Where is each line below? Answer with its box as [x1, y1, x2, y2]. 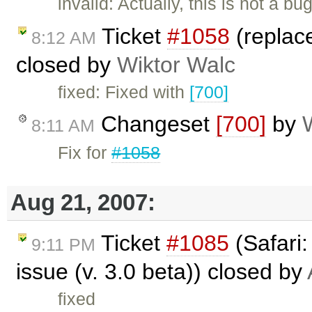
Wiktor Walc [117, 52, 235, 77]
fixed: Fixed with [58, 81, 190, 102]
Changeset [95, 111, 216, 137]
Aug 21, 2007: [10, 189, 155, 216]
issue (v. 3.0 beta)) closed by [16, 258, 307, 284]
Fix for [58, 143, 112, 163]
